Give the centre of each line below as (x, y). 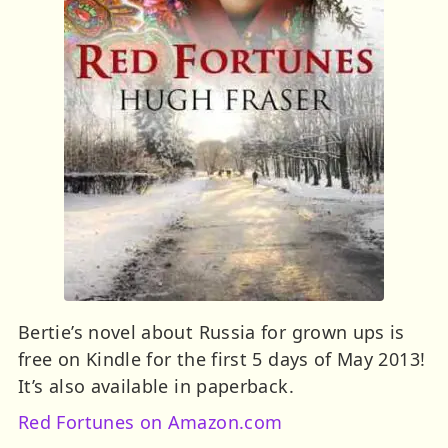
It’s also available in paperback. (156, 385)
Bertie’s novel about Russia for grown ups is (211, 331)
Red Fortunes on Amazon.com (150, 421)
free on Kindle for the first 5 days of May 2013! (222, 358)
